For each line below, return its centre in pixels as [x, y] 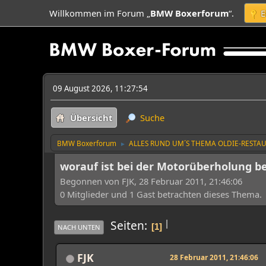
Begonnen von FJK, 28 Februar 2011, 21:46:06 [151, 181]
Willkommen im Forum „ [100, 13]
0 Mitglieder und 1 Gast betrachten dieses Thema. [161, 194]
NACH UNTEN [79, 227]
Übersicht [91, 118]
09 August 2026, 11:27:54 [100, 89]
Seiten [127, 225]
